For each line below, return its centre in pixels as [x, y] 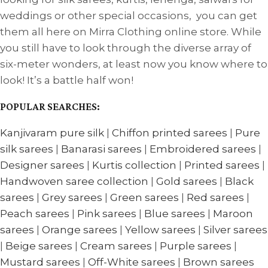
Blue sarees [175, 214]
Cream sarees [116, 246]
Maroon [233, 214]
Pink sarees [107, 214]
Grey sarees [72, 197]
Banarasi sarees [101, 149]
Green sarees [144, 197]
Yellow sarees [160, 230]
